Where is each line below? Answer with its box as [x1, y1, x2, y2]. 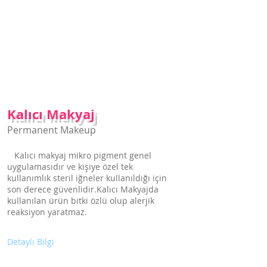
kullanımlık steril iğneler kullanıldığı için [7, 172, 167, 184]
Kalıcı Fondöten [13, 250, 94, 262]
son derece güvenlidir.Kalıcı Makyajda [7, 184, 159, 195]
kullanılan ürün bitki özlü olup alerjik [7, 195, 154, 206]
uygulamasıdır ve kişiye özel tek [7, 161, 133, 172]
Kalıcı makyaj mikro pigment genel [7, 150, 151, 161]
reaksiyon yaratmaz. [7, 206, 87, 218]
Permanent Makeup [7, 123, 96, 136]
